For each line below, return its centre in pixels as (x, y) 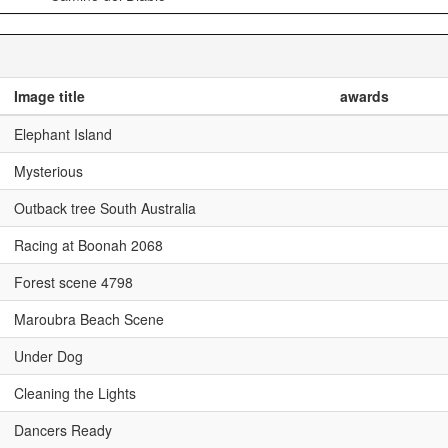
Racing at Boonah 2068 (88, 245)
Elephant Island (63, 134)
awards (364, 96)
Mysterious (48, 171)
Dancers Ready (63, 430)
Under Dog (48, 356)
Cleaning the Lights (75, 393)
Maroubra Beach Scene (89, 319)
